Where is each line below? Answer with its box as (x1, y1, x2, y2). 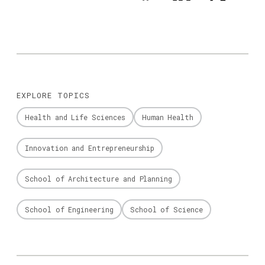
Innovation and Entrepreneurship (25, 143, 155, 153)
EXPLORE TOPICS (17, 90, 90, 101)
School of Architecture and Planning (25, 174, 173, 184)
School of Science (130, 205, 203, 215)
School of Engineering (25, 205, 114, 215)
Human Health (141, 112, 194, 122)
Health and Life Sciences (25, 112, 125, 122)
